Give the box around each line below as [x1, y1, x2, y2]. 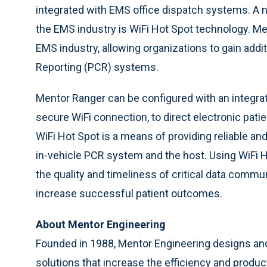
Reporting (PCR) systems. [36, 61, 159, 73]
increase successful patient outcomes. [36, 187, 222, 200]
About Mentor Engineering [36, 218, 166, 231]
